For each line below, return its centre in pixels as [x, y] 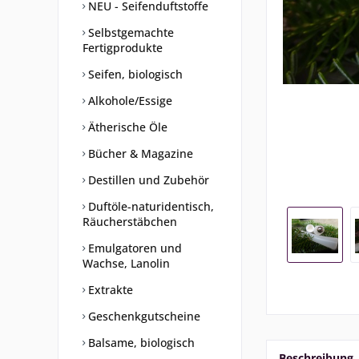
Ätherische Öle [126, 127]
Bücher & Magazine [139, 153]
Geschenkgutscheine [143, 316]
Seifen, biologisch [134, 74]
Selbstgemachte [129, 32]
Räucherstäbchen [130, 222]
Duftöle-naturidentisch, [149, 206]
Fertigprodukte [123, 48]
